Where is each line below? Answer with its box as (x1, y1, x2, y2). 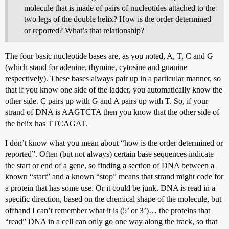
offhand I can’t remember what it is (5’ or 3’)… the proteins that (5, 205, 210, 215)
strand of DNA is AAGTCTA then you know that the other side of (5, 107, 219, 117)
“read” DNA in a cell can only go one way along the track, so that (5, 217, 217, 226)
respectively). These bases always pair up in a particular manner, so (5, 74, 221, 83)
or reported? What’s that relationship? (24, 26, 144, 35)
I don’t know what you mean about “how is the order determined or (5, 138, 223, 147)
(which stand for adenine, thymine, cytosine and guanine (5, 62, 187, 72)
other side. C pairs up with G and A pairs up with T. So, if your (5, 96, 208, 105)
